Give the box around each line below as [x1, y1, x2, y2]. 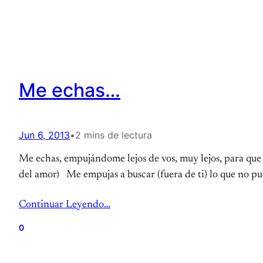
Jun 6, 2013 [19, 129, 70, 141]
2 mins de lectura [75, 129, 152, 141]
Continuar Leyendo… [19, 200, 110, 210]
